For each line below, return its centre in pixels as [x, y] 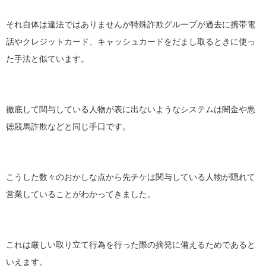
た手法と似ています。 [47, 59]
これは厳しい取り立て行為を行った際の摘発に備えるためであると [131, 245]
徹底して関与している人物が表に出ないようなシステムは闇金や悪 [131, 109]
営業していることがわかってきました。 [81, 194]
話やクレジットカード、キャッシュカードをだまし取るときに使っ [131, 42]
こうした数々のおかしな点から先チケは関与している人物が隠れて [131, 177]
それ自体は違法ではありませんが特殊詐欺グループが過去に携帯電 [131, 24]
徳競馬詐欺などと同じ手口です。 [68, 126]
